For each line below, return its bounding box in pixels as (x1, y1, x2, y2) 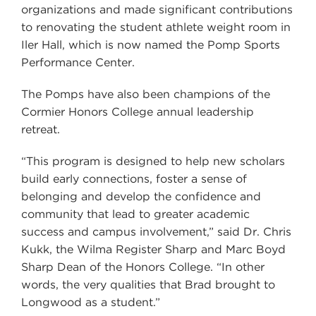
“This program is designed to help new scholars (21, 154, 285, 168)
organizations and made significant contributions (21, 2, 293, 16)
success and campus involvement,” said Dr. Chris (21, 224, 291, 238)
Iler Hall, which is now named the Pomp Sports (21, 37, 280, 51)
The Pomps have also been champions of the (21, 87, 270, 101)
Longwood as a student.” (21, 295, 160, 309)
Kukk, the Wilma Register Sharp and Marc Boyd (21, 242, 286, 256)
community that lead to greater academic (21, 207, 250, 221)
